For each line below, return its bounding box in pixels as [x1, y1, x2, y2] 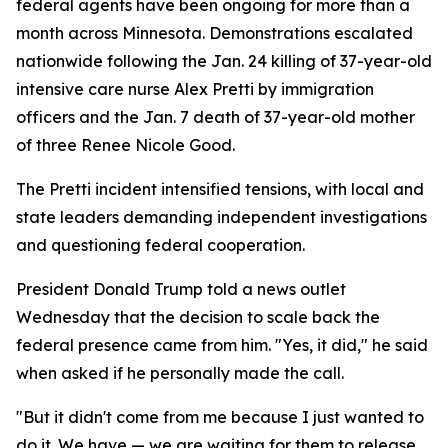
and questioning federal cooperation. [16, 235, 305, 255]
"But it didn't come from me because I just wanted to [16, 407, 424, 427]
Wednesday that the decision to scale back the [16, 307, 380, 327]
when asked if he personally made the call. [16, 363, 344, 383]
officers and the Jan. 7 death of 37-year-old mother [16, 107, 415, 127]
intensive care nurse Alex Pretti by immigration [16, 79, 374, 99]
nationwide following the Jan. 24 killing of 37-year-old [16, 51, 432, 71]
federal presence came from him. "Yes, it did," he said [16, 335, 428, 355]
